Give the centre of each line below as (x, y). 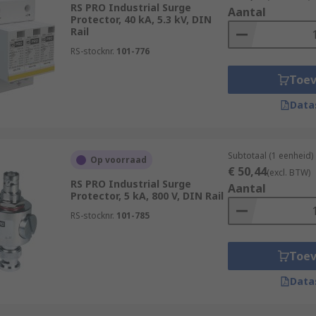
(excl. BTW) (288, 172)
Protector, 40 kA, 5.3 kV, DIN (141, 19)
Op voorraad (118, 160)
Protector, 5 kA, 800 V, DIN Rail (147, 196)
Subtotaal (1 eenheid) (270, 156)
